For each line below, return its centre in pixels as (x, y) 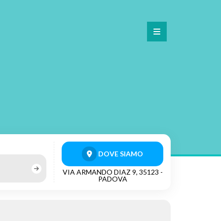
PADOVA (112, 179)
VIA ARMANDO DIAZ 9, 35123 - (112, 172)
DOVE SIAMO (120, 154)
